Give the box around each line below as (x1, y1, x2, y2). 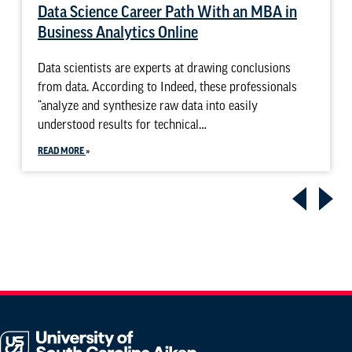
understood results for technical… (37, 116, 207, 131)
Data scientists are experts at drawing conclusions (37, 60, 291, 75)
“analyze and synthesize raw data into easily (37, 97, 258, 112)
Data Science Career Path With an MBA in (37, 2, 297, 20)
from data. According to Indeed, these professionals (37, 79, 297, 93)
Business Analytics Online (37, 22, 198, 41)
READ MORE (37, 145, 86, 156)
